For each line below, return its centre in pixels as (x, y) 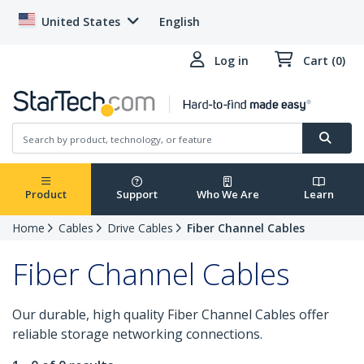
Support (136, 195)
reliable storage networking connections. (137, 334)
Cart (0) (324, 61)
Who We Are (227, 195)
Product (45, 195)
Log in (232, 61)
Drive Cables (140, 228)
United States (81, 22)
